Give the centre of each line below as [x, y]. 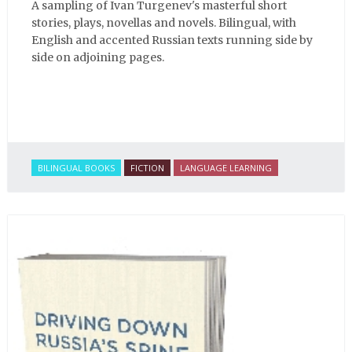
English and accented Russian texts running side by [172, 40]
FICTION [147, 168]
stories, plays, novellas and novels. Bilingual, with [164, 22]
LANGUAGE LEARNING [226, 168]
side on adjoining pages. [98, 57]
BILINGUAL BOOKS [76, 168]
